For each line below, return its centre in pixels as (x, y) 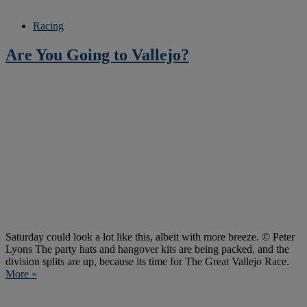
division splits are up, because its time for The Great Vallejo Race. (147, 262)
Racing (48, 26)
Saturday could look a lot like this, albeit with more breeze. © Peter (150, 237)
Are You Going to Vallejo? (97, 55)
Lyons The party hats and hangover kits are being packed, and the (147, 249)
